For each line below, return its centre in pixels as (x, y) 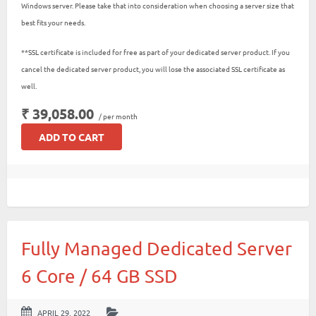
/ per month (117, 116)
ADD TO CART (72, 137)
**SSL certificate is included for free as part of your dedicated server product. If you (156, 52)
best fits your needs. (53, 22)
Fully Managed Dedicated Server (157, 249)
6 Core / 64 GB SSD (99, 276)
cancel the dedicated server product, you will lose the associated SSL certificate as (153, 69)
